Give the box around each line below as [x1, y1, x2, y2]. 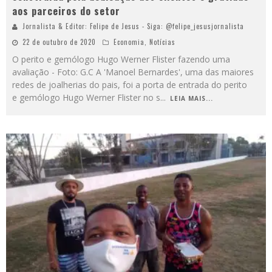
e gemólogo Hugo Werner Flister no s [12, 92, 160, 104]
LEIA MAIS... [170, 94, 213, 103]
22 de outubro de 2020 [22, 37, 96, 47]
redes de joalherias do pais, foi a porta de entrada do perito [12, 79, 247, 91]
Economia [114, 37, 144, 47]
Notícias [149, 37, 175, 47]
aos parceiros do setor [12, 4, 120, 19]
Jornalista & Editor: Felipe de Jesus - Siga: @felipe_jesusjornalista [22, 21, 244, 32]
